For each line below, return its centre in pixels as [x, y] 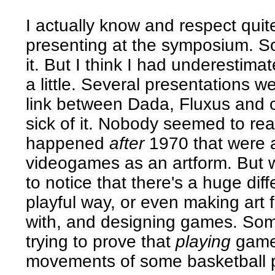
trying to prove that [101, 241]
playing [203, 241]
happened [68, 143]
